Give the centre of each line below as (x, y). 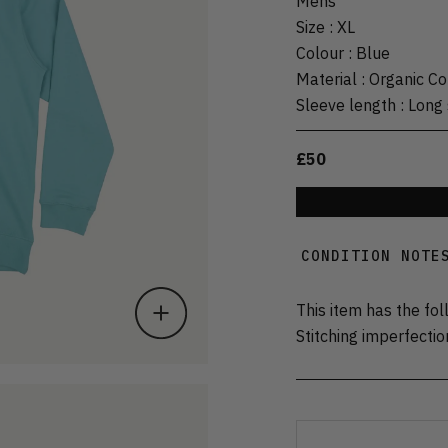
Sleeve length (346, 104)
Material (326, 78)
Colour (320, 52)
